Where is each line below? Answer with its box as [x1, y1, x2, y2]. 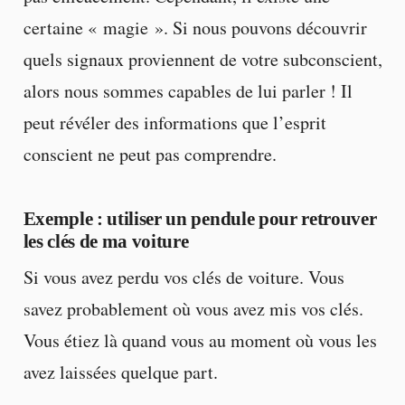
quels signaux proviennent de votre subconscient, [23, 46, 382, 71]
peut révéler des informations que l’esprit [23, 109, 326, 135]
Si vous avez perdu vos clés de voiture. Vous [23, 264, 344, 289]
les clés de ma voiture [23, 231, 189, 253]
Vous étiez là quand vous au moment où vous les [23, 327, 377, 353]
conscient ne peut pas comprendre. [23, 141, 277, 166]
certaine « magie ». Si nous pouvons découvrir [23, 14, 367, 40]
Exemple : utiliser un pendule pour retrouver [23, 208, 377, 231]
